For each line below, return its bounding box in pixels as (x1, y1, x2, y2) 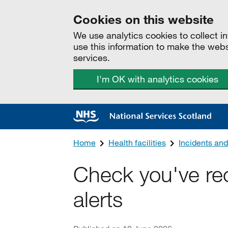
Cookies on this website (73, 12, 214, 26)
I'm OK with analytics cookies (96, 73, 218, 84)
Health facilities (108, 137, 166, 147)
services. (73, 52, 110, 63)
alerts (73, 186, 123, 212)
